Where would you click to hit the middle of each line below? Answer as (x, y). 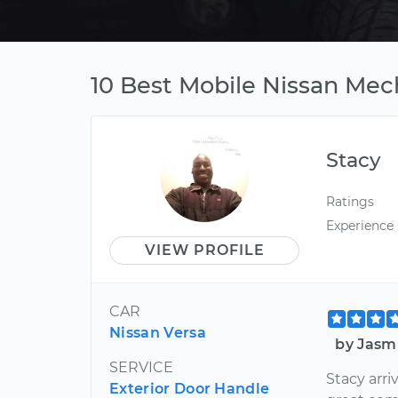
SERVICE (141, 367)
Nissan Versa (158, 333)
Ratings (350, 202)
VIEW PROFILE (204, 250)
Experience (360, 226)
